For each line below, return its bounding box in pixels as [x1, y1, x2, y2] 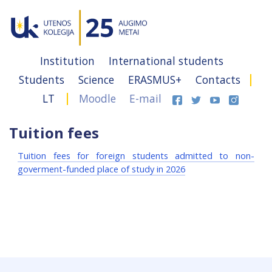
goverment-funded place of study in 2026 [18, 163, 186, 175]
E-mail [129, 91, 161, 106]
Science [78, 72, 117, 87]
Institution [40, 53, 98, 68]
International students [109, 53, 223, 68]
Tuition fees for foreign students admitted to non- [18, 149, 254, 161]
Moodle [78, 91, 116, 106]
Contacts [195, 72, 240, 87]
